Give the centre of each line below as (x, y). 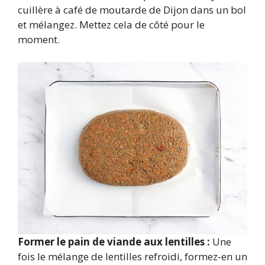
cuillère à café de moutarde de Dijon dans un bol (132, 10)
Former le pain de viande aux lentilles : (114, 241)
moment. (39, 39)
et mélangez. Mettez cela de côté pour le (111, 25)
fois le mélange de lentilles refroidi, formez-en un (132, 256)
